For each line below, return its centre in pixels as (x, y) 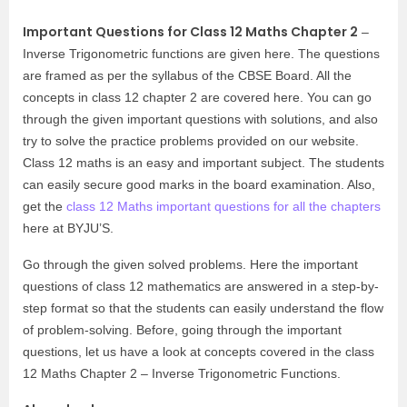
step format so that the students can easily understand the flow (203, 308)
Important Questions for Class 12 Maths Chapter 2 (190, 32)
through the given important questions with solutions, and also (200, 119)
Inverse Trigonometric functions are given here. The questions (201, 54)
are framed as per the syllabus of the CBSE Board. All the (187, 75)
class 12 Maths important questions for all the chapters (223, 206)
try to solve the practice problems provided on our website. (191, 141)
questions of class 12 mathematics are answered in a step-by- (201, 286)
